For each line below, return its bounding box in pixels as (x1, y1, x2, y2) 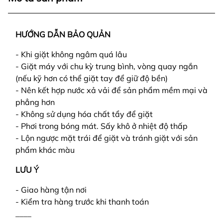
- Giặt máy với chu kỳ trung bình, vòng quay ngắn (15, 61, 198, 71)
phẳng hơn (15, 97, 55, 107)
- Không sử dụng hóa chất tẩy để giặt (15, 109, 153, 119)
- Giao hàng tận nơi (15, 185, 87, 195)
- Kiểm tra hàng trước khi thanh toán (15, 197, 149, 207)
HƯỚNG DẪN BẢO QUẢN (15, 29, 111, 39)
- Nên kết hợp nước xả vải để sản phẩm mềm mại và (15, 85, 208, 95)
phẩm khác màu (15, 145, 75, 155)
